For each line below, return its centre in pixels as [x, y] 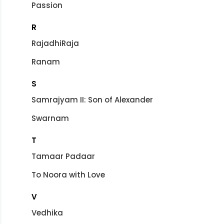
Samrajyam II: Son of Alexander [92, 99]
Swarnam [50, 118]
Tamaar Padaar [63, 156]
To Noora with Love [68, 174]
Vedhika [47, 212]
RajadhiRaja [55, 43]
